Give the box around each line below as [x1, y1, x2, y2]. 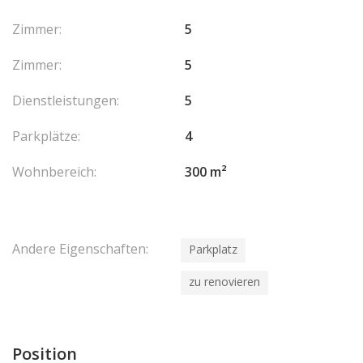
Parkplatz [189, 241, 237, 257]
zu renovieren [189, 274, 260, 289]
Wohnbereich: [12, 163, 96, 181]
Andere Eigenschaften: [12, 240, 148, 258]
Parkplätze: [12, 127, 80, 145]
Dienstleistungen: [12, 92, 119, 109]
